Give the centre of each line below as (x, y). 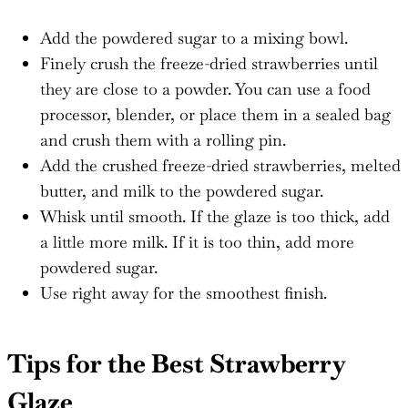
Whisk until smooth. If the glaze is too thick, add (215, 216)
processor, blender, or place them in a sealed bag (215, 114)
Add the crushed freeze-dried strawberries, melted (220, 165)
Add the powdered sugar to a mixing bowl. (194, 37)
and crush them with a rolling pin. (163, 139)
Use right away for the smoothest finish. (184, 292)
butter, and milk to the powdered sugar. (182, 190)
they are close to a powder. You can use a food (205, 88)
